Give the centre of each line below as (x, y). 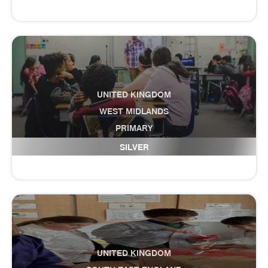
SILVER (134, 147)
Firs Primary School (134, 145)
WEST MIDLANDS (134, 111)
